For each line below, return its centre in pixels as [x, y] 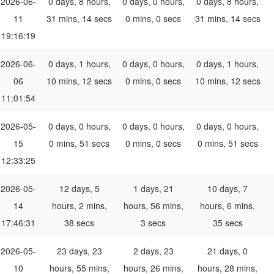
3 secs [153, 223]
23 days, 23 [79, 251]
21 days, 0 [228, 251]
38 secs [79, 223]
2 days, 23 [153, 251]
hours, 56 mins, [153, 206]
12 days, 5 [79, 189]
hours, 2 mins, [79, 206]
